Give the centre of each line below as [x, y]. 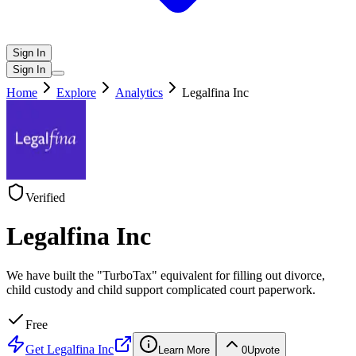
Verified [45, 197]
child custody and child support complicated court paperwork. [161, 289]
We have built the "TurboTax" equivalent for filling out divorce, [166, 275]
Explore [76, 93]
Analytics [139, 93]
